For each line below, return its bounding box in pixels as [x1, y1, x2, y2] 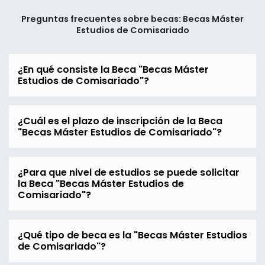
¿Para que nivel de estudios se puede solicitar [18, 166, 240, 180]
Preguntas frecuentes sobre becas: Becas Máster [21, 13, 244, 25]
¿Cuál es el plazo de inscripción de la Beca [18, 114, 222, 128]
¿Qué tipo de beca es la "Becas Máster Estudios [18, 228, 247, 243]
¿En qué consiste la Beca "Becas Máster [18, 63, 209, 77]
